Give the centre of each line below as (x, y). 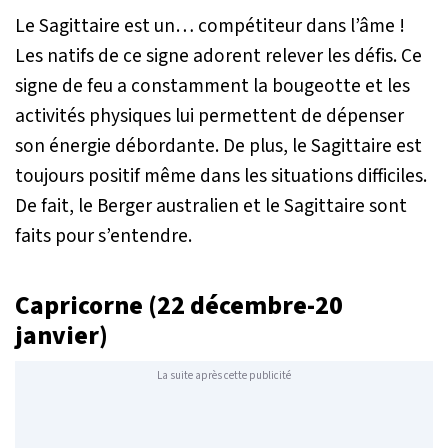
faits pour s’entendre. (103, 235)
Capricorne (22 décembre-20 (179, 305)
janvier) (61, 335)
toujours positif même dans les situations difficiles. (221, 175)
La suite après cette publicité (224, 376)
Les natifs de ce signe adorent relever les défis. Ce (218, 55)
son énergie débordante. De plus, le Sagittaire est (218, 145)
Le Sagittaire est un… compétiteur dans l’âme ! (210, 25)
